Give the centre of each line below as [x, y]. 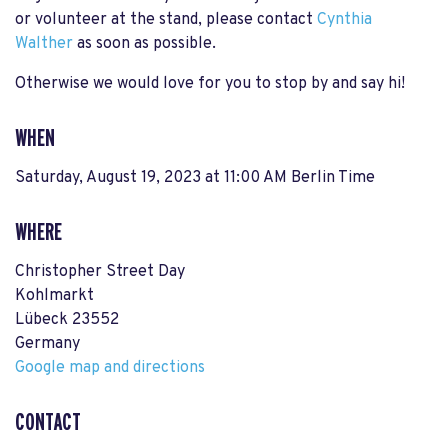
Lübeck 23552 [67, 320]
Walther [44, 44]
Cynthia [344, 20]
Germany [47, 344]
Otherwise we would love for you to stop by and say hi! [210, 84]
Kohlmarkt [54, 296]
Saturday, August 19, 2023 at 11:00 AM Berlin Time [195, 178]
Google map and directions [110, 368]
